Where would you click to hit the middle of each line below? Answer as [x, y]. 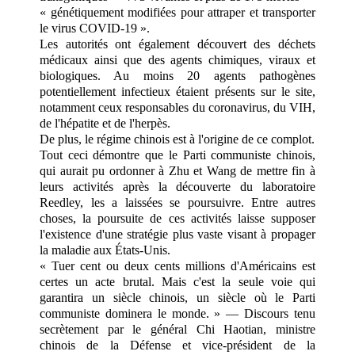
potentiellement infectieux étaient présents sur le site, [177, 91]
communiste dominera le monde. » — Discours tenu [177, 313]
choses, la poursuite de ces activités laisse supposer [177, 218]
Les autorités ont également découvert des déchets [177, 44]
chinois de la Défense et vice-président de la [177, 345]
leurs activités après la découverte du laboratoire [177, 186]
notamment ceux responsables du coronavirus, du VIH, [177, 107]
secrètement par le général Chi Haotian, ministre [177, 329]
